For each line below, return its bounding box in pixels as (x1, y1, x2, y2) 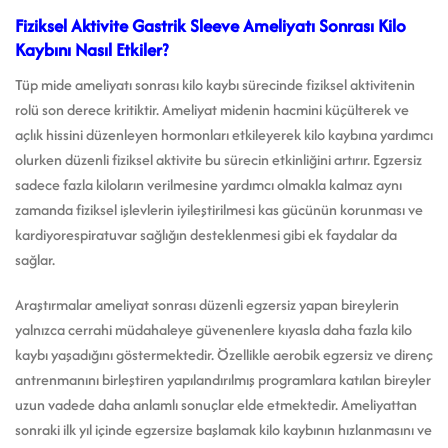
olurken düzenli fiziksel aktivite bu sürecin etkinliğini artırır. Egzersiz (15, 148, 422, 170)
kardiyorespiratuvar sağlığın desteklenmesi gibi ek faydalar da (15, 223, 397, 245)
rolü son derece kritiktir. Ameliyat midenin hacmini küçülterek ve (15, 98, 409, 120)
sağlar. (15, 248, 55, 270)
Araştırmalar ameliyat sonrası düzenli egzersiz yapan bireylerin (15, 294, 399, 316)
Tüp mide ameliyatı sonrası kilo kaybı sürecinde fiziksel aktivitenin (15, 73, 415, 95)
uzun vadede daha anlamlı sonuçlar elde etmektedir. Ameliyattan (15, 394, 417, 416)
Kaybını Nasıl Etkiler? (15, 37, 168, 63)
